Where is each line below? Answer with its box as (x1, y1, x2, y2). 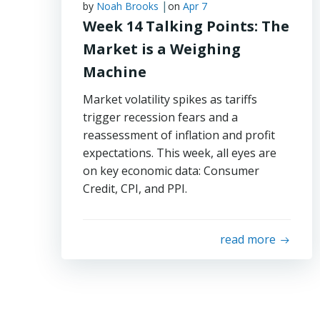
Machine (83, 62, 146, 81)
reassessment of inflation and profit (83, 127, 275, 143)
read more (219, 231, 276, 247)
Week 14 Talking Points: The (83, 16, 289, 36)
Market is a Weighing (83, 39, 241, 59)
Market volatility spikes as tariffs (83, 91, 257, 107)
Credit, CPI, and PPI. (83, 181, 187, 196)
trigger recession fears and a (83, 109, 238, 125)
